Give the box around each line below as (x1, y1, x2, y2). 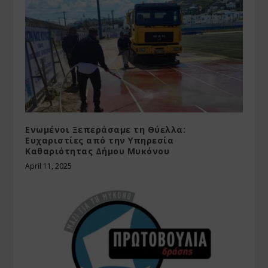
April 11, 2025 (25, 160, 72, 171)
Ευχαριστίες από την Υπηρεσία (25, 134, 174, 146)
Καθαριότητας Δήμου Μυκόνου (25, 145, 170, 157)
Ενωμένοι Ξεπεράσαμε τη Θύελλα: (25, 123, 186, 135)
